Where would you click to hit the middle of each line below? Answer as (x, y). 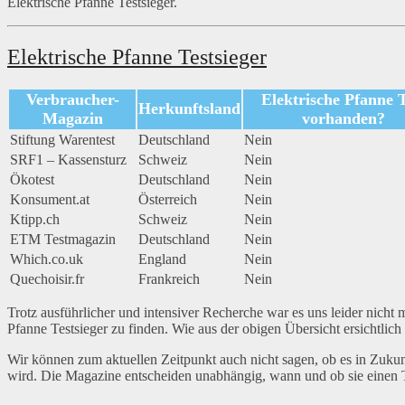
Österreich (168, 200)
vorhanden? (344, 119)
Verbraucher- (72, 100)
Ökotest (32, 180)
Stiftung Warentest (62, 140)
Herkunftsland (189, 109)
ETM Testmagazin (63, 240)
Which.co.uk (47, 259)
